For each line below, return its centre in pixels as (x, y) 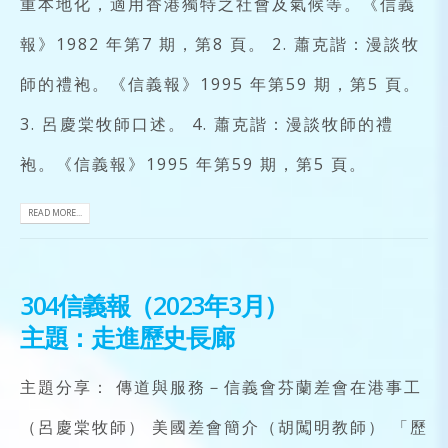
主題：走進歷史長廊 (127, 337)
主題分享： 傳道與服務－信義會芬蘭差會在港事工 (221, 387)
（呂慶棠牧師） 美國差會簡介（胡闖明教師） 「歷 (224, 427)
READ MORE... (55, 213)
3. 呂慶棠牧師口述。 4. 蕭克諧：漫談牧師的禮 (207, 123)
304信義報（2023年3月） (154, 305)
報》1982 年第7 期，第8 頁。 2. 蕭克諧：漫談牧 (220, 43)
